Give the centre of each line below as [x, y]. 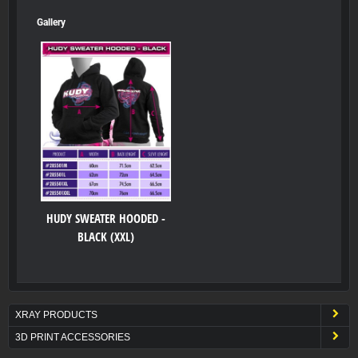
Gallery [51, 22]
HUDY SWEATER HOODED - [106, 218]
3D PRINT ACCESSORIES [73, 337]
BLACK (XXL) [106, 237]
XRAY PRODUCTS [56, 314]
